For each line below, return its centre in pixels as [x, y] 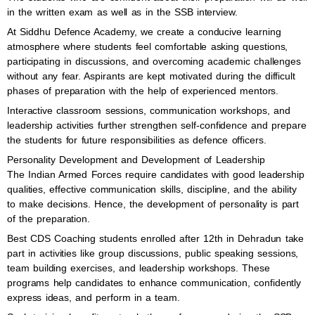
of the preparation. [49, 219]
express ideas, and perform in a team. [94, 297]
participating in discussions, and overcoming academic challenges [154, 61]
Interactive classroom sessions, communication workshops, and [149, 110]
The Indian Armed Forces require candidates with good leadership [156, 174]
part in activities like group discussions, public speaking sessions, [153, 253]
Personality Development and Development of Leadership [136, 160]
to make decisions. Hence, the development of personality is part [153, 204]
